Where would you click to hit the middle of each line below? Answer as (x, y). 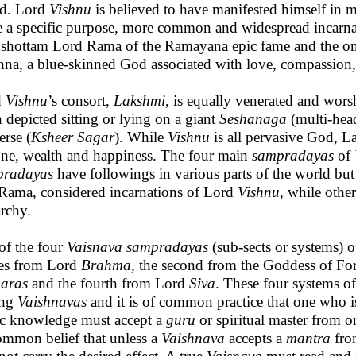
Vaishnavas (52, 302)
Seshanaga (253, 119)
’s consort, (81, 101)
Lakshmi (139, 101)
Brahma (106, 265)
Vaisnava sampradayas (137, 247)
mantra (308, 338)
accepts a (255, 338)
